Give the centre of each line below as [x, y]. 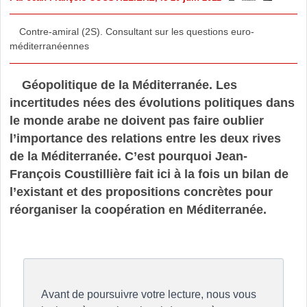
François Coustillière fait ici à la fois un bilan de [149, 174]
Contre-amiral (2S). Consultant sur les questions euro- [137, 31]
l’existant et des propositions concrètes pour [141, 192]
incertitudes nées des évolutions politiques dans [152, 102]
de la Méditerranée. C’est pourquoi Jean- [128, 156]
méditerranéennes [49, 46]
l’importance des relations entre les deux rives [145, 138]
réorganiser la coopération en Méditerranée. [138, 209]
